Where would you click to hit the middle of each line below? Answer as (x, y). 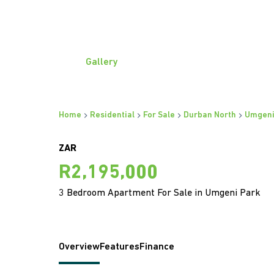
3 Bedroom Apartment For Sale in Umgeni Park (160, 193)
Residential (112, 115)
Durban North (210, 115)
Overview (79, 247)
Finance (157, 247)
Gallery (102, 62)
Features (120, 247)
